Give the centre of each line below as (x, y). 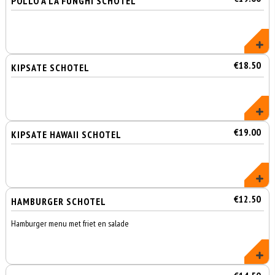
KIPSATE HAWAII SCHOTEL (67, 134)
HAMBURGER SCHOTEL (59, 201)
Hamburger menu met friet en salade (70, 223)
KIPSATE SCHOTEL (51, 68)
